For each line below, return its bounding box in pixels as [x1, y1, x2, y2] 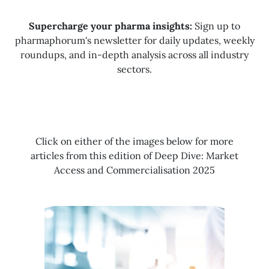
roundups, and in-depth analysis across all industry [20, 48, 249, 61]
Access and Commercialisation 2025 [54, 163, 215, 176]
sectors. [117, 62, 152, 75]
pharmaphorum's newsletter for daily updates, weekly [14, 34, 255, 46]
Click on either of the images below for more [35, 134, 234, 147]
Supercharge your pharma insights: [29, 19, 192, 32]
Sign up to [192, 19, 240, 32]
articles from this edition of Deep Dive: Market [31, 149, 238, 162]
